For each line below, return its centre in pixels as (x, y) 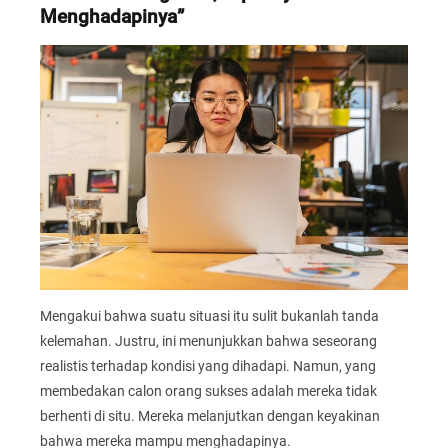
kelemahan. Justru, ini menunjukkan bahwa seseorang (208, 340)
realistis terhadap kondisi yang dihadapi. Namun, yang (208, 365)
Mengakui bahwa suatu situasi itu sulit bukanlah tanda (209, 315)
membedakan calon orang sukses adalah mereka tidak (208, 390)
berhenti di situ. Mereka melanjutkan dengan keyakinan (210, 415)
